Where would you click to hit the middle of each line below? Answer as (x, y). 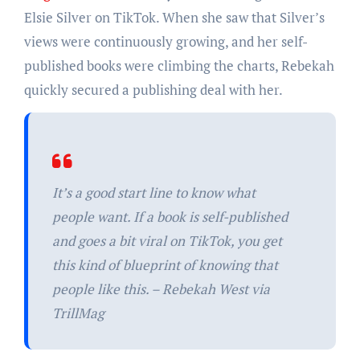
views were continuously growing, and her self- (166, 41)
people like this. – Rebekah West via (161, 288)
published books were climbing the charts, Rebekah (179, 65)
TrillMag (78, 313)
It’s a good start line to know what (153, 192)
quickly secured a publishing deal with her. (154, 89)
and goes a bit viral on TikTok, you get (167, 240)
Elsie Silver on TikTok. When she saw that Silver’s (174, 17)
